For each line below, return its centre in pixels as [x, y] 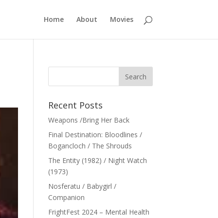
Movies [121, 19]
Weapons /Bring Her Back [89, 120]
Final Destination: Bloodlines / [95, 135]
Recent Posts [75, 105]
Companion [66, 197]
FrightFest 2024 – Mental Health [99, 212]
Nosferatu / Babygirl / [82, 186]
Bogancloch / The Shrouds [90, 146]
